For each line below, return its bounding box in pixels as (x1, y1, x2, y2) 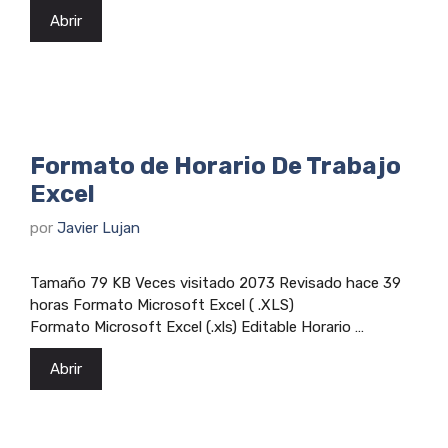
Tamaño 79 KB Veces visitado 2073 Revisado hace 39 (30, 274, 401, 293)
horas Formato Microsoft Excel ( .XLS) (30, 296, 302, 315)
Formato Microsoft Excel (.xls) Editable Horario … (30, 318, 364, 337)
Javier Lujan (57, 219, 140, 238)
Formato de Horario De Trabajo (30, 151, 401, 180)
